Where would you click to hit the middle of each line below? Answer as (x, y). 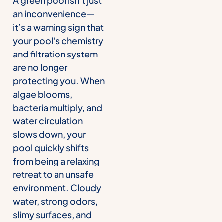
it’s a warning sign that (58, 27)
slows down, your (49, 134)
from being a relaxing (56, 161)
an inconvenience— (54, 13)
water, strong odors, (55, 201)
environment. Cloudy (57, 187)
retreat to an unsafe (53, 174)
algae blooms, (43, 94)
